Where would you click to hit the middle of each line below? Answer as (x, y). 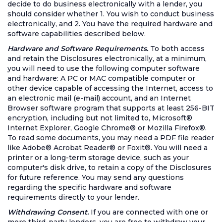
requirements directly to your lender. (73, 197)
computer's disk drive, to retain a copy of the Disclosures (110, 167)
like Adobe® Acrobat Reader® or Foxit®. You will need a (108, 148)
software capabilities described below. (77, 34)
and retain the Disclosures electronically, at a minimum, (107, 58)
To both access (177, 49)
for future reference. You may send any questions (96, 177)
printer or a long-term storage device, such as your (98, 158)
